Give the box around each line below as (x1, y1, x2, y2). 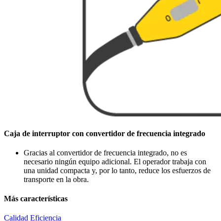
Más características (4, 194, 68, 203)
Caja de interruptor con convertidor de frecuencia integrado (4, 129, 205, 138)
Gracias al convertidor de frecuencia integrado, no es (24, 148, 187, 157)
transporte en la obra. (24, 175, 89, 184)
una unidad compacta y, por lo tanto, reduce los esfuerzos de (24, 166, 211, 175)
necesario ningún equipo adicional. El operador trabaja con (24, 157, 206, 166)
